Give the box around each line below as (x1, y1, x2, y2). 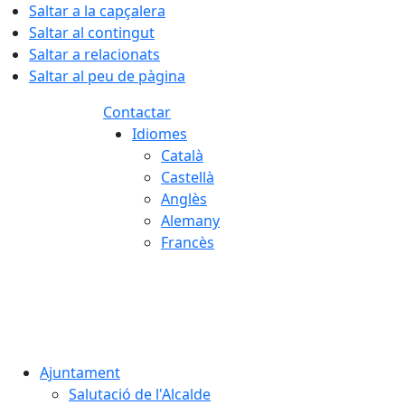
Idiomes (132, 124, 187, 144)
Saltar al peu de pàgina (29, 66, 185, 86)
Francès (161, 232, 214, 252)
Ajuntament (40, 363, 120, 382)
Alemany (161, 211, 220, 231)
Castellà (161, 167, 214, 187)
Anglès (161, 189, 207, 209)
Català (161, 146, 203, 165)
